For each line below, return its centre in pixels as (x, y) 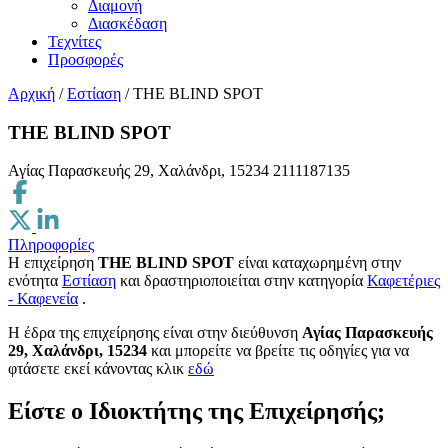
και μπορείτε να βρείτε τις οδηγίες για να (278, 351)
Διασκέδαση (127, 23)
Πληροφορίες (51, 245)
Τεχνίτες (74, 41)
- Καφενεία (43, 299)
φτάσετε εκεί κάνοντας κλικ (98, 369)
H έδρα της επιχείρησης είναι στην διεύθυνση (155, 333)
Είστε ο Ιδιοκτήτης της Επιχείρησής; (196, 411)
